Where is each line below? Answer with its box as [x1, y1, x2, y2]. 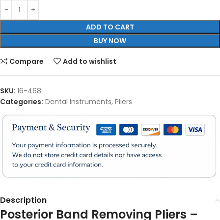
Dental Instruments [45, 97, 111, 107]
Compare [9, 56, 44, 66]
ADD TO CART [86, 22, 134, 32]
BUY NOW [94, 36, 126, 46]
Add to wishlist [63, 56, 117, 66]
